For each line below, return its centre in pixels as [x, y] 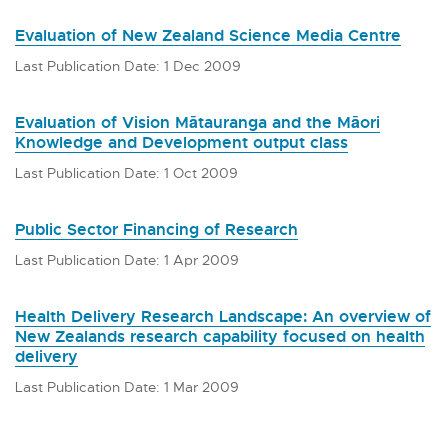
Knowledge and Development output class [181, 141]
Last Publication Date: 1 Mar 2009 [127, 386]
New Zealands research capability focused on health [220, 335]
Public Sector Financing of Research [156, 228]
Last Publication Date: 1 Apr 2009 [127, 259]
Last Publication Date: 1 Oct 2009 [126, 172]
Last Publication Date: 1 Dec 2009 [128, 65]
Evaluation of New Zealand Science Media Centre [208, 34]
